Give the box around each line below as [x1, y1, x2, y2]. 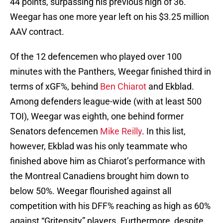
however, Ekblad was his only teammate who [10, 141, 187, 152]
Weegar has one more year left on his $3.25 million [10, 11, 209, 22]
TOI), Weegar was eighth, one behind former [10, 111, 184, 122]
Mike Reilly [100, 126, 142, 137]
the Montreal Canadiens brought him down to [10, 171, 189, 182]
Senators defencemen [10, 126, 100, 137]
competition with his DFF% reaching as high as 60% [10, 201, 211, 212]
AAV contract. [10, 26, 64, 37]
